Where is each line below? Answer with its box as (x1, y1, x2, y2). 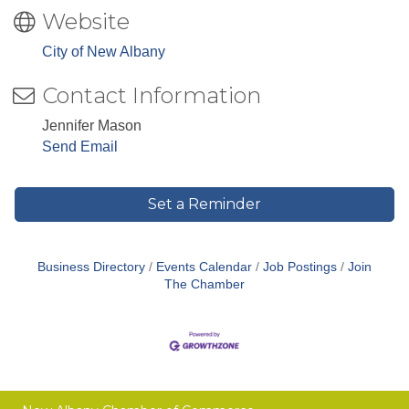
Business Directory (37, 260, 145, 275)
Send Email (42, 139, 118, 155)
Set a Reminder (148, 195, 261, 214)
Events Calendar (156, 260, 252, 275)
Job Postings (263, 260, 337, 275)
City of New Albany (42, 44, 165, 60)
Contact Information (42, 82, 261, 110)
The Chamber (164, 278, 245, 292)
